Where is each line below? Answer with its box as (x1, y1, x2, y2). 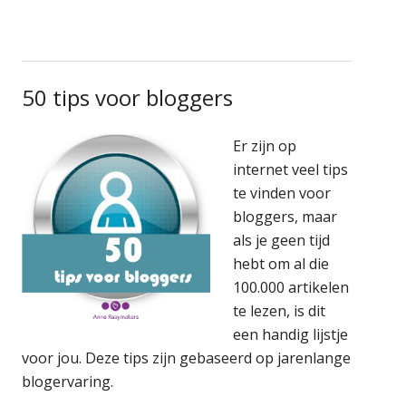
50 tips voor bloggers (22, 82, 234, 112)
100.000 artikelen (233, 276, 350, 297)
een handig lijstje (233, 324, 349, 344)
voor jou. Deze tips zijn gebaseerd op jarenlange (22, 347, 352, 368)
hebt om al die (233, 253, 330, 274)
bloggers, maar (233, 206, 338, 227)
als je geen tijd (233, 229, 331, 250)
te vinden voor (233, 182, 332, 203)
